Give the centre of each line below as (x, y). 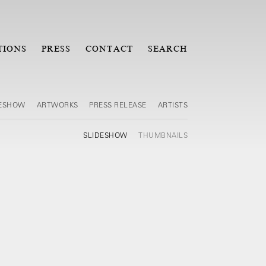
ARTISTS (172, 104)
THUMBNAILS (163, 135)
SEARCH (167, 49)
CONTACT (109, 49)
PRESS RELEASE (118, 104)
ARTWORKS (58, 104)
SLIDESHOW (106, 135)
